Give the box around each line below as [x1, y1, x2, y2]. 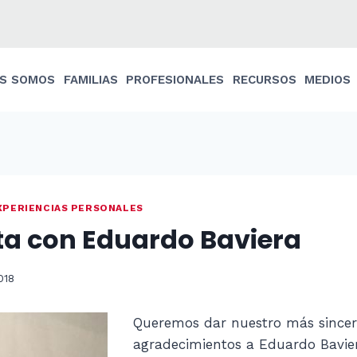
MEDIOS [304, 73, 351, 87]
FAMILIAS [63, 73, 118, 87]
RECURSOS [232, 73, 296, 87]
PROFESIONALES [126, 73, 225, 87]
